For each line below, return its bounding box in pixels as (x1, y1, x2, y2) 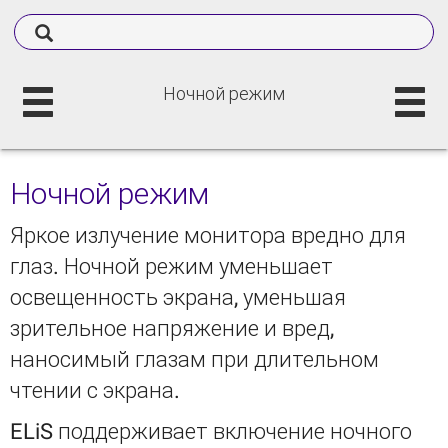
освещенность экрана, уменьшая (10, 285, 346, 310)
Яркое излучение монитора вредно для (10, 223, 406, 248)
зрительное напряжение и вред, (10, 316, 334, 341)
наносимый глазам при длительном (10, 347, 379, 372)
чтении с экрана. (10, 378, 180, 403)
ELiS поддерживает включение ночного (10, 419, 412, 444)
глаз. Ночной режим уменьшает (10, 254, 333, 279)
